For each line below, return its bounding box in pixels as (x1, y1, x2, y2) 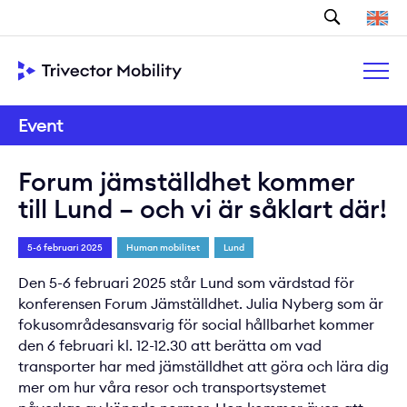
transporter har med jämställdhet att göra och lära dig (18, 357, 389, 375)
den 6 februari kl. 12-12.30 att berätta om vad (18, 336, 322, 354)
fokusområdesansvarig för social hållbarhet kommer (18, 315, 374, 333)
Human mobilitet (126, 242, 200, 253)
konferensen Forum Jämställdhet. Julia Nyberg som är (18, 294, 383, 313)
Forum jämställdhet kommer (18, 165, 354, 198)
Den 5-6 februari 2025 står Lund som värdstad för (18, 273, 354, 292)
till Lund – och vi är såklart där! (18, 193, 387, 225)
